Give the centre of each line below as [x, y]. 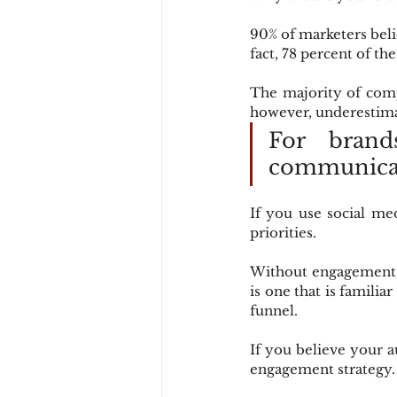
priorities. [283, 232]
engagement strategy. [323, 369]
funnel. [274, 310]
